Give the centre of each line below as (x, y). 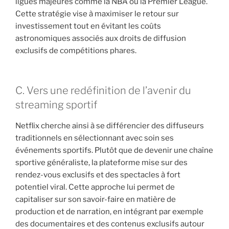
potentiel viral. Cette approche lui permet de (95, 187)
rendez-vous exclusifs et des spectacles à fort (98, 175)
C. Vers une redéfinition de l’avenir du (103, 91)
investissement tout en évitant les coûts (88, 26)
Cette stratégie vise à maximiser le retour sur (97, 14)
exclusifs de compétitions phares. (76, 50)
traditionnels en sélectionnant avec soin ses (95, 138)
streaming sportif (56, 105)
